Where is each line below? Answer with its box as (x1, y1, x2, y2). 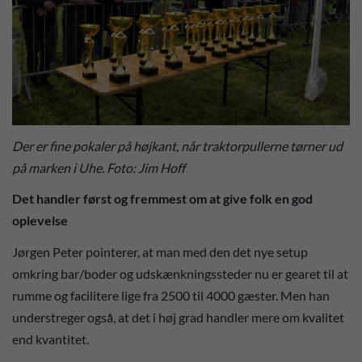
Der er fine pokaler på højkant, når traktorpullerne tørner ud (12, 137, 343, 154)
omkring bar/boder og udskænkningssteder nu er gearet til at (12, 265, 348, 281)
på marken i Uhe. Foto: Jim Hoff (12, 159, 185, 175)
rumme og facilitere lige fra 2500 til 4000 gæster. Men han (12, 287, 330, 303)
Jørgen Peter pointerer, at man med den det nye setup (12, 243, 308, 259)
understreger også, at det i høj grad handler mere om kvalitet (12, 309, 344, 325)
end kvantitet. (12, 330, 94, 347)
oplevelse (12, 213, 70, 229)
